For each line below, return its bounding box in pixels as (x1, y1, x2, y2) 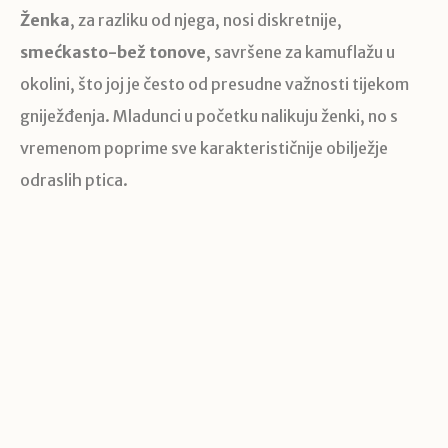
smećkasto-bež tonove (20, 42, 206, 63)
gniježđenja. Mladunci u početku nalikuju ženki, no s (20, 106, 398, 127)
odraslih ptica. (20, 170, 128, 191)
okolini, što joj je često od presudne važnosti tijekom (20, 74, 409, 95)
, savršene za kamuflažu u (206, 42, 395, 63)
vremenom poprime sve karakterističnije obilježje (20, 138, 388, 159)
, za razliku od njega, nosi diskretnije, (70, 10, 342, 31)
